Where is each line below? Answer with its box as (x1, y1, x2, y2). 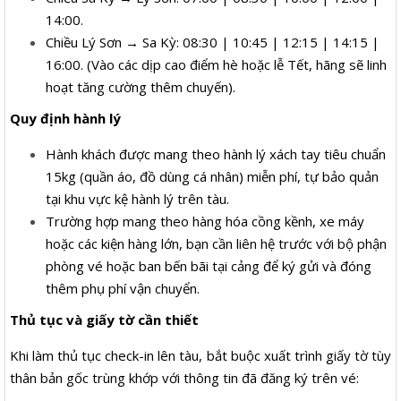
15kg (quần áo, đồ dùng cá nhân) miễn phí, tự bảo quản (46, 166, 379, 185)
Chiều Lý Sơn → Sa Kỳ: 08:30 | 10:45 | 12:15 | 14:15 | (46, 32, 380, 51)
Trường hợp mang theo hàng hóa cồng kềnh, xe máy (46, 211, 364, 230)
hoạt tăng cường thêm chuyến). (46, 77, 239, 96)
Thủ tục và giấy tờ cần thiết (10, 310, 202, 328)
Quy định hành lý (10, 108, 121, 127)
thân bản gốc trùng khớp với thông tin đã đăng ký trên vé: (10, 368, 363, 387)
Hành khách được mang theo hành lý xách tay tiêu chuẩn (46, 144, 386, 163)
